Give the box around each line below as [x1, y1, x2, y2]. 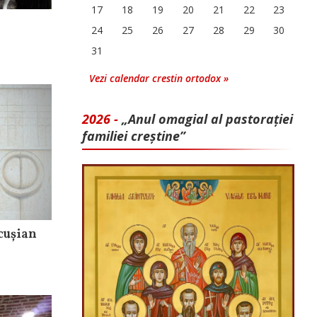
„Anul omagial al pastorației [122, 110, 293, 127]
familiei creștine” [82, 127, 185, 144]
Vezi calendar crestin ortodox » [89, 71, 229, 85]
